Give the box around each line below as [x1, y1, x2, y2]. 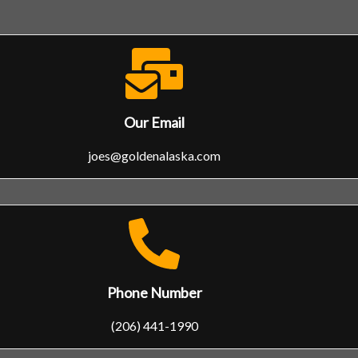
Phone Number [106, 284, 202, 302]
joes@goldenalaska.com [88, 148, 221, 164]
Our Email [124, 113, 185, 132]
